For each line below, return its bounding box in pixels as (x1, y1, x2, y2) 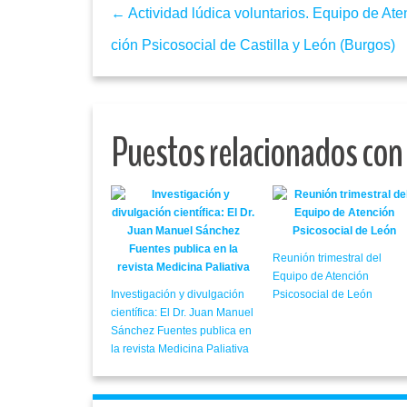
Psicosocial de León (272, 288, 372, 302)
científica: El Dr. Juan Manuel (111, 306, 253, 320)
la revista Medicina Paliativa (111, 342, 249, 356)
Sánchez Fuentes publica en (111, 324, 252, 338)
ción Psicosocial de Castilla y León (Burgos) (111, 37, 395, 54)
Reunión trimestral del (272, 252, 382, 265)
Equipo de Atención (272, 270, 369, 283)
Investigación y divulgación (111, 288, 244, 302)
